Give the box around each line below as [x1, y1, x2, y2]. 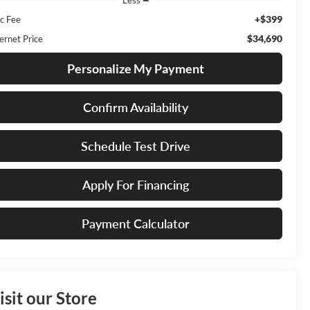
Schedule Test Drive [80, 138, 190, 154]
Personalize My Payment [66, 60, 204, 76]
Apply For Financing [82, 176, 189, 192]
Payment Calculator [81, 215, 190, 231]
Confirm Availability [82, 99, 188, 115]
